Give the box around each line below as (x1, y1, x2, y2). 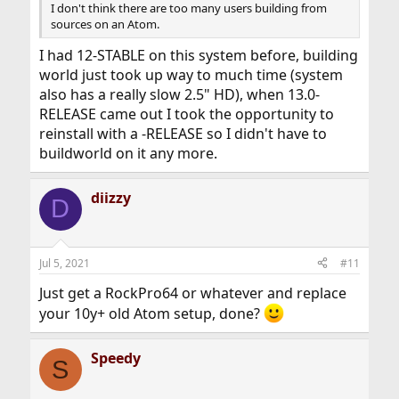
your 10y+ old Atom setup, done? (38, 304, 264, 324)
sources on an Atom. (50, 15, 159, 32)
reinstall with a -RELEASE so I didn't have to (38, 123, 327, 143)
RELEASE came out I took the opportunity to (38, 103, 334, 124)
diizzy (90, 187, 131, 208)
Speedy (90, 348, 141, 369)
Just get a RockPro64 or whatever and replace (38, 282, 346, 303)
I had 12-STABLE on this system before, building (38, 45, 358, 65)
